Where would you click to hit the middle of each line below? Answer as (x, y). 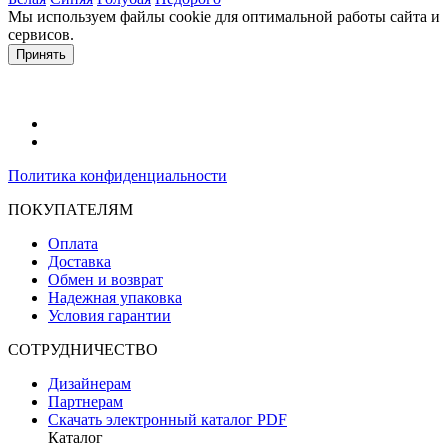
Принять (41, 54)
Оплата (73, 243)
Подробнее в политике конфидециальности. (232, 34)
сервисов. (43, 34)
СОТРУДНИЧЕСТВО (83, 349)
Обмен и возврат (105, 279)
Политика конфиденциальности (117, 175)
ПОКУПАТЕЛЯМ (70, 209)
